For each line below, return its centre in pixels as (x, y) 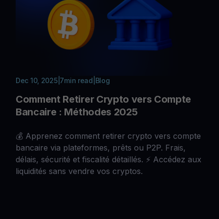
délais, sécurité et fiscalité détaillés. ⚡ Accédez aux (109, 159)
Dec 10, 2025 (37, 80)
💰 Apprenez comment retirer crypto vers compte (108, 136)
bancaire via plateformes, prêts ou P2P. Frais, (101, 147)
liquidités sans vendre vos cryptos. (79, 171)
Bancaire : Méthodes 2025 (77, 112)
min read (78, 80)
